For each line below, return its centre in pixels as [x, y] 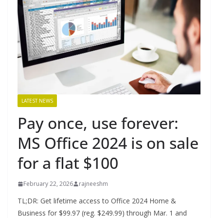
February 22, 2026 [48, 184]
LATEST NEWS [37, 101]
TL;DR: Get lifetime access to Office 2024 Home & [97, 201]
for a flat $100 [68, 163]
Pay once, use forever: [98, 123]
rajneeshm [93, 184]
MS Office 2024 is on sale [108, 143]
